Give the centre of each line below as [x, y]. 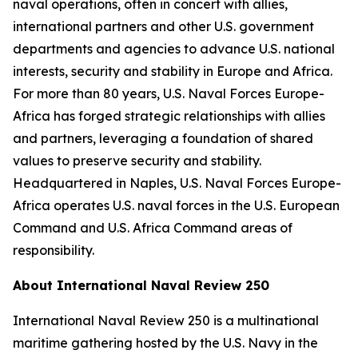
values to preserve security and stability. [137, 161]
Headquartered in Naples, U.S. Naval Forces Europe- [177, 183]
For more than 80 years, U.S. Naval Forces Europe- [169, 93]
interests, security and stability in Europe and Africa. [173, 71]
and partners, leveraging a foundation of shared [163, 138]
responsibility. [54, 250]
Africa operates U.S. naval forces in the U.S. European [176, 205]
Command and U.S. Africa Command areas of [153, 228]
